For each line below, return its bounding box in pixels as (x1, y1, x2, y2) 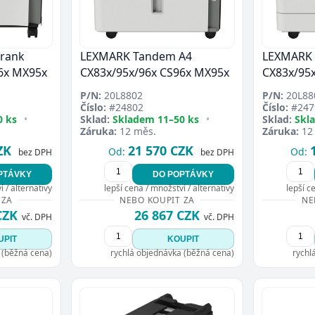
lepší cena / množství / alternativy (104, 181, 234, 194)
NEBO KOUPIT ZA (119, 193, 195, 206)
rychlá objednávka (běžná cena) (110, 246, 234, 259)
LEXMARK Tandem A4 (80, 48, 192, 64)
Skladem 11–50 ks (112, 112, 199, 126)
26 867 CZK (134, 206, 200, 224)
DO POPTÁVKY (153, 169, 214, 179)
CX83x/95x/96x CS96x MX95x (80, 64, 229, 80)
